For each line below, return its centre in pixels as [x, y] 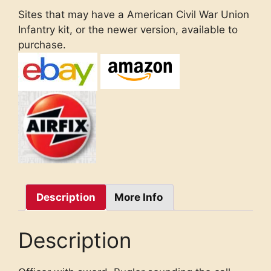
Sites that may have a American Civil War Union [134, 14]
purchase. [42, 44]
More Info [139, 197]
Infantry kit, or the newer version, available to [128, 29]
